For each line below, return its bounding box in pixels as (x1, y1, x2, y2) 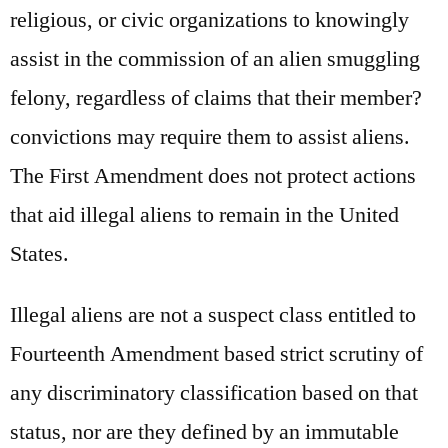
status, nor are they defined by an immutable (10, 417, 399, 446)
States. (10, 239, 69, 268)
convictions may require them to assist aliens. (10, 122, 410, 151)
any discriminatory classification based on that (10, 378, 418, 407)
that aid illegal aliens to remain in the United (10, 200, 399, 229)
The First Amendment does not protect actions (10, 161, 416, 190)
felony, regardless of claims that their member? (10, 83, 422, 112)
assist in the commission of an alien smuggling (10, 44, 420, 73)
